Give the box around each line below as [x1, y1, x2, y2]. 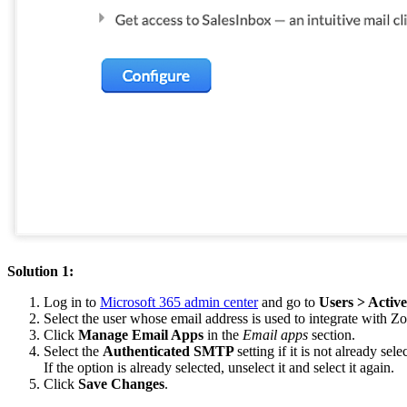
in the [203, 327, 243, 343]
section [308, 327, 352, 343]
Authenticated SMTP [103, 343, 237, 360]
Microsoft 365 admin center [100, 294, 258, 311]
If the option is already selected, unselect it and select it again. [44, 360, 394, 376]
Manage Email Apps [78, 327, 203, 343]
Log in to [44, 294, 100, 311]
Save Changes [78, 376, 164, 392]
